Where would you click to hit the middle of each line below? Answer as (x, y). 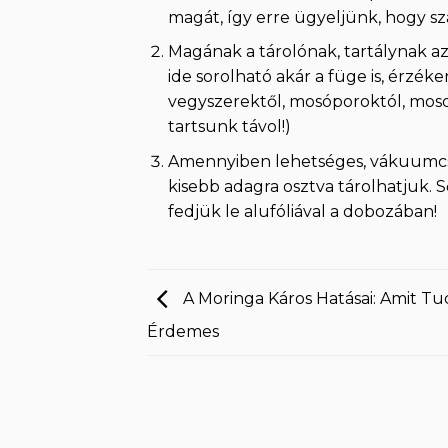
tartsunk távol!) (229, 127)
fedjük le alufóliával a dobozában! (302, 211)
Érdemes (183, 331)
